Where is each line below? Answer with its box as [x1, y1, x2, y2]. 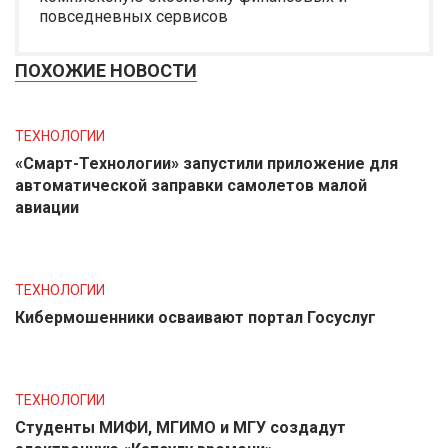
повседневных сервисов [39, 7, 228, 26]
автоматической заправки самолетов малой [15, 176, 367, 195]
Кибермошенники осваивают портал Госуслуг [15, 308, 376, 327]
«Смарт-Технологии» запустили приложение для [15, 154, 398, 173]
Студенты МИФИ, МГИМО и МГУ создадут [15, 418, 346, 437]
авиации [15, 198, 79, 217]
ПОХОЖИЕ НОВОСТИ [15, 60, 197, 81]
